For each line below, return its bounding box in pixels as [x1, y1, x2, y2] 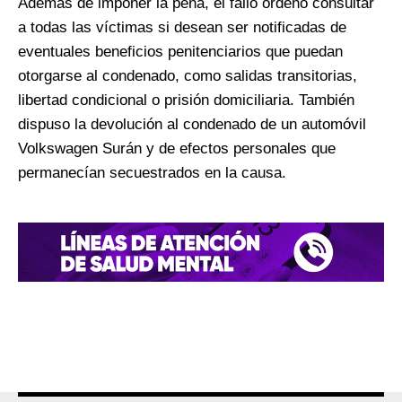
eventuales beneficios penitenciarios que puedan [18, 43, 343, 61]
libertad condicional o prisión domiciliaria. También [18, 92, 354, 109]
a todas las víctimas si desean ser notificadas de [18, 19, 346, 37]
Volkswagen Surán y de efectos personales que [18, 140, 336, 158]
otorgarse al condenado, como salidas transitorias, [18, 67, 357, 85]
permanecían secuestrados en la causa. [18, 164, 286, 182]
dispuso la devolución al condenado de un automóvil [18, 116, 366, 134]
